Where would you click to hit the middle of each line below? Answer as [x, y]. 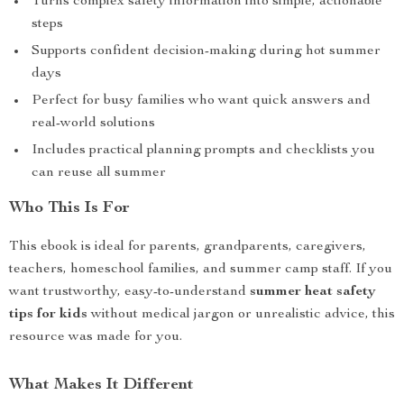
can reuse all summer [99, 173]
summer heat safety [313, 292]
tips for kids [48, 315]
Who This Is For [69, 208]
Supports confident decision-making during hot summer [206, 51]
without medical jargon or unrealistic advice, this [241, 315]
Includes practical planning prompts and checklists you [203, 151]
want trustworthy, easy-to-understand [129, 292]
